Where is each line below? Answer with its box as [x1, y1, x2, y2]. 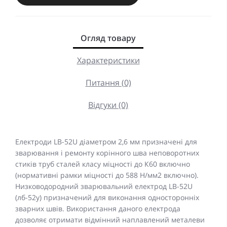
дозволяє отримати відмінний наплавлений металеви [15, 215, 205, 225]
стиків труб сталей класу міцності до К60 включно [15, 159, 190, 169]
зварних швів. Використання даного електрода [15, 204, 180, 214]
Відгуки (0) [88, 99, 128, 111]
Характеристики [77, 55, 140, 66]
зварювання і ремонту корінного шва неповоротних [15, 148, 199, 158]
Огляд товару [81, 32, 136, 44]
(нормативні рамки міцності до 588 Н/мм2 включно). [15, 170, 199, 180]
